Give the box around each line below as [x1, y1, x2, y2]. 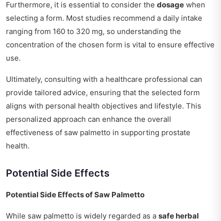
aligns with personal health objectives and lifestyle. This [6, 101, 201, 111]
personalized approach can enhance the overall [6, 114, 171, 124]
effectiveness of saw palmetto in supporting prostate [6, 128, 190, 138]
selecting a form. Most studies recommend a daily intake [6, 13, 202, 23]
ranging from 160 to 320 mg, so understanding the [6, 27, 181, 37]
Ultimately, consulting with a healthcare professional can [6, 74, 202, 84]
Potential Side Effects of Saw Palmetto [6, 190, 145, 200]
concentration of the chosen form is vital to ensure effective [6, 40, 215, 50]
